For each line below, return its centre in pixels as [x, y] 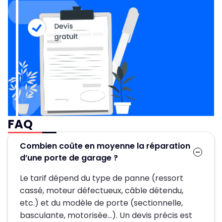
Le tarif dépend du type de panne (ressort [102, 178]
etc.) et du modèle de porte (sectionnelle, [101, 203]
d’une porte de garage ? [69, 158]
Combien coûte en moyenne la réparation [105, 146]
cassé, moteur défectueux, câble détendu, [102, 191]
